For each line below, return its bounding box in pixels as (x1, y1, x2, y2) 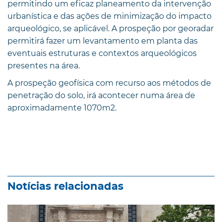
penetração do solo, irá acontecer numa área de (7, 90, 195, 100)
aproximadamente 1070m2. (7, 103, 116, 112)
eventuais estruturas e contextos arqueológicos (7, 48, 197, 58)
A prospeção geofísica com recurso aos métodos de (7, 78, 211, 88)
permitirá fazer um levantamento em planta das (7, 36, 198, 46)
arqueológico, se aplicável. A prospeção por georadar (7, 23, 214, 33)
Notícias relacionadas (7, 181, 123, 192)
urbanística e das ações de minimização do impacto (7, 11, 212, 21)
